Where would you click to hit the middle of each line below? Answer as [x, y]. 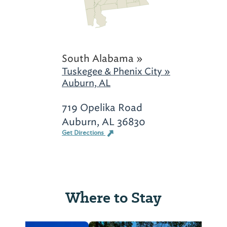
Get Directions [84, 133]
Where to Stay [113, 197]
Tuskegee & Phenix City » [116, 71]
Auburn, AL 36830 [104, 122]
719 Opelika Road [102, 107]
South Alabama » [102, 58]
